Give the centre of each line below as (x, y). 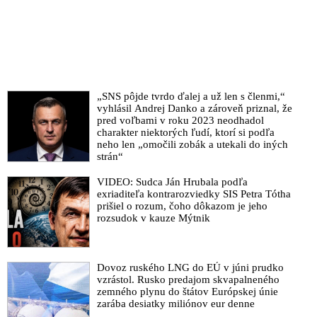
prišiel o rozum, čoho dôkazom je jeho (182, 206)
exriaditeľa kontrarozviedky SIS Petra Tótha (194, 194)
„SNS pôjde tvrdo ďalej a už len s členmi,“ (191, 97)
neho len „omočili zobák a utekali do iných (192, 145)
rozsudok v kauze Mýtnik (153, 218)
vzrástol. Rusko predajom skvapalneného (188, 280)
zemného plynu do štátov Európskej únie (187, 292)
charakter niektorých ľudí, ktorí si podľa (185, 133)
